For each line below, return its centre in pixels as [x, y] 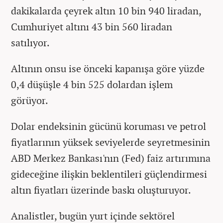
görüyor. [30, 100]
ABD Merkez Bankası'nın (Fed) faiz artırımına [111, 158]
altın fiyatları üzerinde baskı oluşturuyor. [101, 190]
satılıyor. [30, 42]
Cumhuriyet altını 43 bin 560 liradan [92, 26]
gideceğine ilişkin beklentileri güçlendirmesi [109, 174]
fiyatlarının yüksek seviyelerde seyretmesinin [111, 142]
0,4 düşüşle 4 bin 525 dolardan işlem [92, 84]
